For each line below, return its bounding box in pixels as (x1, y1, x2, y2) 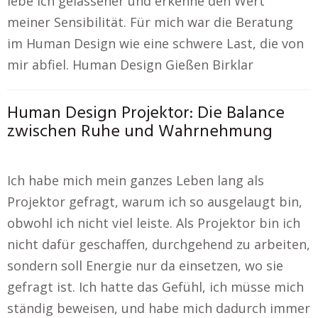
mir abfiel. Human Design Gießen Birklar (7, 56, 253, 73)
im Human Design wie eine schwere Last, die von (7, 35, 304, 52)
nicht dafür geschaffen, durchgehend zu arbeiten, (7, 236, 310, 253)
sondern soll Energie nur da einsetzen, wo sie (7, 257, 283, 274)
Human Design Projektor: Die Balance (7, 100, 285, 127)
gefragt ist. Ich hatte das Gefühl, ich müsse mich (7, 278, 304, 295)
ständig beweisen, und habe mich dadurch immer (7, 300, 310, 317)
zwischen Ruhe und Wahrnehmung (7, 119, 273, 146)
